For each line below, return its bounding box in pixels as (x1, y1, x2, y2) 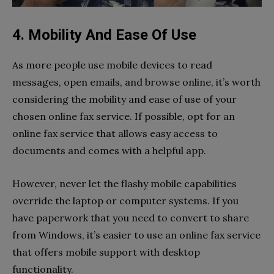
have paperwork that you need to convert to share (12, 212, 249, 224)
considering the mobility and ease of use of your (12, 93, 237, 106)
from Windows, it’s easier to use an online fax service (12, 229, 261, 242)
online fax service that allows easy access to (12, 127, 218, 140)
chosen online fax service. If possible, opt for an (12, 110, 235, 123)
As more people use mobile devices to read (12, 59, 212, 72)
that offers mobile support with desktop (12, 246, 200, 259)
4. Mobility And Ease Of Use (12, 26, 196, 44)
